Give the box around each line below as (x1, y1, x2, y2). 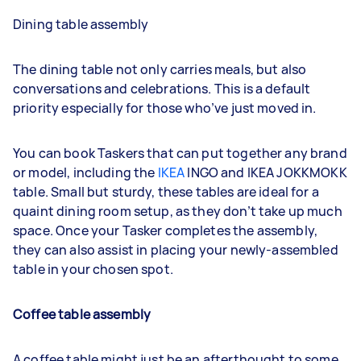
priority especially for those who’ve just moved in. (13, 98, 317, 117)
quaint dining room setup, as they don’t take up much (13, 201, 342, 220)
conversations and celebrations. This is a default (13, 79, 311, 98)
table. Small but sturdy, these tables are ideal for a (13, 182, 319, 201)
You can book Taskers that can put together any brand (13, 143, 347, 162)
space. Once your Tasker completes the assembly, (13, 221, 318, 239)
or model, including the (13, 163, 158, 181)
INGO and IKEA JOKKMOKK (185, 163, 347, 181)
